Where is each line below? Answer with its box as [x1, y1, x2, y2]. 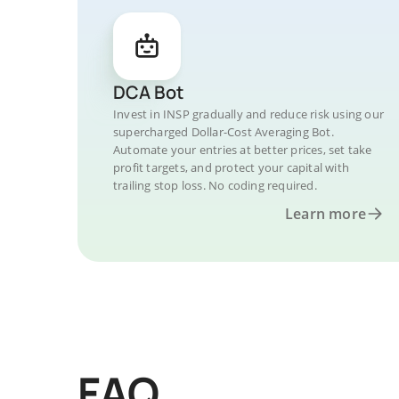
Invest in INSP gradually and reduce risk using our [113, 106, 384, 122]
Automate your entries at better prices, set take [113, 142, 372, 158]
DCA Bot [113, 80, 183, 104]
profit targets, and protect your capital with [113, 159, 349, 175]
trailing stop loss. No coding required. [113, 177, 317, 193]
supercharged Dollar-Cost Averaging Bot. [113, 124, 334, 140]
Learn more [285, 204, 366, 224]
